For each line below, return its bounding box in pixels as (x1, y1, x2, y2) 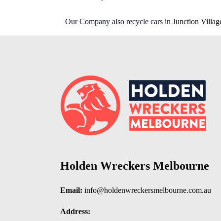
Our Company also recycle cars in (65, 17, 173, 26)
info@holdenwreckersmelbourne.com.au (84, 186, 211, 195)
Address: (60, 207, 90, 216)
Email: (60, 186, 82, 195)
